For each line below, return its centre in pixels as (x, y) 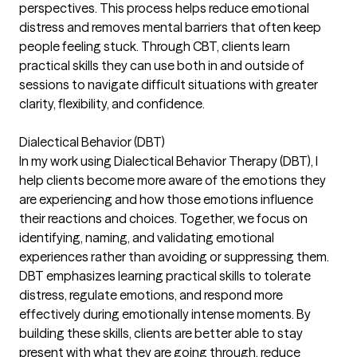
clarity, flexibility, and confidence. (112, 104)
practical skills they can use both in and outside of (162, 65)
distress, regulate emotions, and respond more (151, 295)
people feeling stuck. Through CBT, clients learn (155, 46)
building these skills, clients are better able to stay (161, 333)
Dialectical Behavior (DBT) (92, 142)
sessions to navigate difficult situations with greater (169, 84)
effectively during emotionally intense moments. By (165, 314)
